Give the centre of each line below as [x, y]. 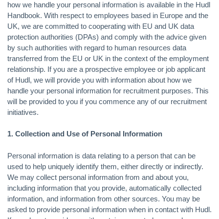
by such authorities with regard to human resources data [97, 47]
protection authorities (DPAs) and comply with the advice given [107, 37]
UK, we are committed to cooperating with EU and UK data [101, 26]
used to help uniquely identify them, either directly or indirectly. [105, 166]
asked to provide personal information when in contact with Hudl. [109, 209]
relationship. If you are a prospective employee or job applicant [106, 69]
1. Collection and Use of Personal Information [85, 134]
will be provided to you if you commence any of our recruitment [107, 101]
